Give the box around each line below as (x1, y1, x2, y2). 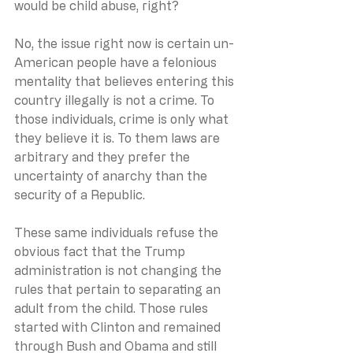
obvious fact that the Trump (14, 243, 188, 258)
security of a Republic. (14, 187, 148, 202)
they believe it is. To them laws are (14, 130, 223, 145)
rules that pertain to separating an (14, 281, 224, 296)
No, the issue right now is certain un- (14, 35, 234, 50)
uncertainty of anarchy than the (14, 168, 210, 183)
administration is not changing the (14, 262, 225, 277)
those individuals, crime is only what (14, 111, 232, 126)
